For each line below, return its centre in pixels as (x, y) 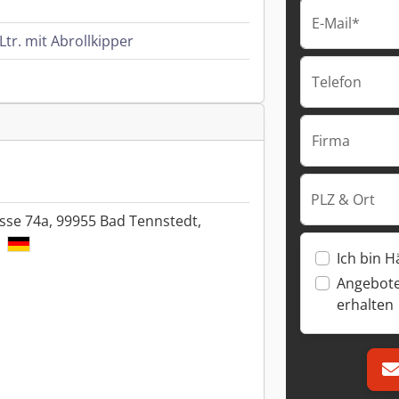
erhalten (365, 305)
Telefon (337, 82)
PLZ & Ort (343, 199)
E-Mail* (336, 23)
